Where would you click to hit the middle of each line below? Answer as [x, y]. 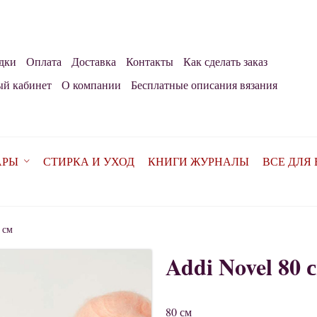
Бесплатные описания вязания [204, 85]
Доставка [94, 62]
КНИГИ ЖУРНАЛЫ [198, 161]
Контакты [150, 62]
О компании [91, 85]
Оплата [44, 62]
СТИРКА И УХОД [88, 161]
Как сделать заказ [225, 62]
